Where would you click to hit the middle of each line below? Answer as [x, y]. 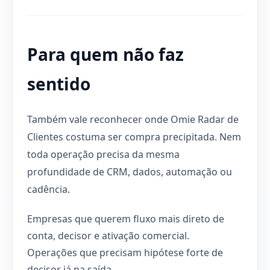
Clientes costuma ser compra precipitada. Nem [134, 137]
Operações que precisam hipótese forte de [125, 252]
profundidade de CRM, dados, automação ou [130, 171]
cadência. [49, 189]
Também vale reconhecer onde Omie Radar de [133, 119]
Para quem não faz [105, 54]
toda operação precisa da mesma [103, 154]
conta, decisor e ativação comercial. [108, 235]
